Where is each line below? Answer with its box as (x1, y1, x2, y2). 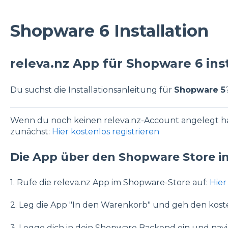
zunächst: (10, 127, 52, 137)
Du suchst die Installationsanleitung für (10, 84, 174, 95)
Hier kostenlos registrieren (51, 127, 159, 137)
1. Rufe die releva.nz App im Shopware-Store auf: (10, 177, 210, 187)
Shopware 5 (174, 84, 225, 95)
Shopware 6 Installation (10, 20, 209, 41)
